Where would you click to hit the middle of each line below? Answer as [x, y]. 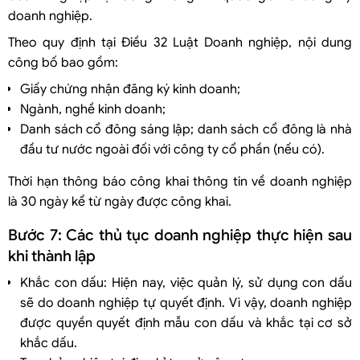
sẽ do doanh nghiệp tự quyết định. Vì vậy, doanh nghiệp [186, 303]
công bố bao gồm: [63, 62]
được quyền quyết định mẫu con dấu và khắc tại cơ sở [186, 323]
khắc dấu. [49, 343]
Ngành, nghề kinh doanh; [93, 109]
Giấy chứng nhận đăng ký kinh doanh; [130, 89]
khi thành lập [52, 256]
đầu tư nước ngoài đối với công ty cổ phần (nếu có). [172, 149]
